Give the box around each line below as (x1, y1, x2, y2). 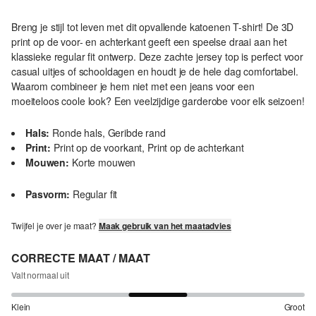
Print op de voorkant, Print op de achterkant (54, 140, 244, 155)
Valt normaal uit (11, 269, 69, 281)
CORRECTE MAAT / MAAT (11, 250, 151, 267)
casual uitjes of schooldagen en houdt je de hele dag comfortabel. (11, 64, 298, 79)
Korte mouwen (72, 155, 136, 170)
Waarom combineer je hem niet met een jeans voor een (11, 79, 255, 94)
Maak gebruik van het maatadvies (98, 219, 231, 233)
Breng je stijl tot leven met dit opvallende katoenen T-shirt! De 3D (11, 20, 294, 35)
